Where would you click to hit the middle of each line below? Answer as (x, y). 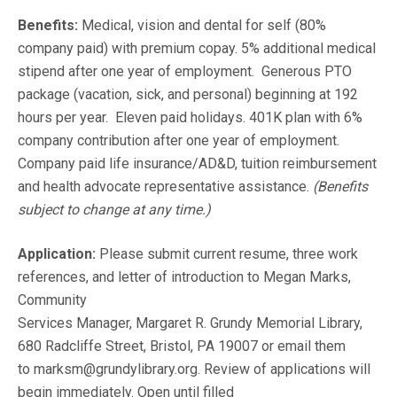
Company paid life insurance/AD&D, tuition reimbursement (197, 164)
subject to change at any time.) (114, 210)
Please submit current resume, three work (229, 254)
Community (52, 300)
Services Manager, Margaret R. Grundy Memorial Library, (190, 323)
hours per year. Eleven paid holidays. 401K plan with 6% (190, 118)
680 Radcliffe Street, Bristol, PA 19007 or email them (182, 346)
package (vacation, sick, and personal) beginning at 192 (188, 95)
